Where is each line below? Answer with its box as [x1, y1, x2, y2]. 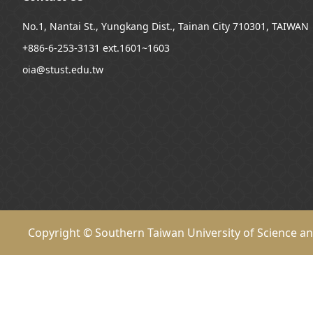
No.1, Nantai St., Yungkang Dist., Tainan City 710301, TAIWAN [22, 20, 309, 33]
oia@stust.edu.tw [22, 63, 103, 76]
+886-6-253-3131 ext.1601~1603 [22, 41, 170, 54]
